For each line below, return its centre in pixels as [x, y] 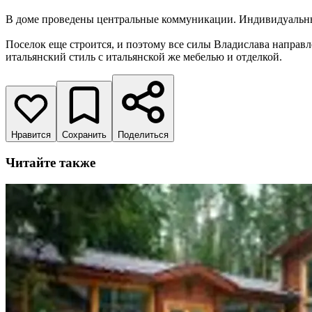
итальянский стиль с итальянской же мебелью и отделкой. [145, 57]
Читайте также [50, 162]
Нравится [31, 135]
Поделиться [143, 135]
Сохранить [84, 135]
